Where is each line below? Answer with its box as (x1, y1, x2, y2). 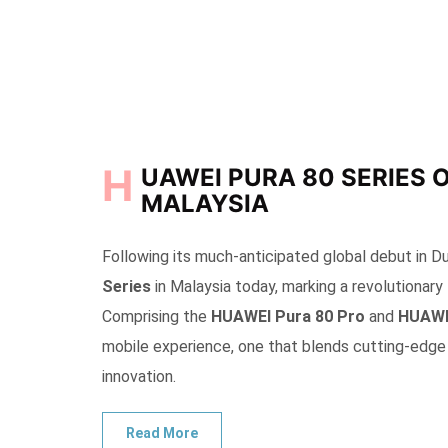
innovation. (102, 367, 176, 386)
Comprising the (102, 307, 211, 326)
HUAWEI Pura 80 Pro (211, 307, 365, 326)
